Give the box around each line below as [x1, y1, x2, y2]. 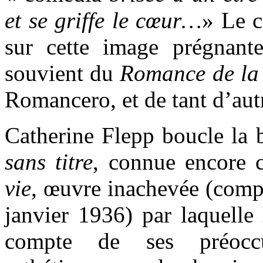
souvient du [5, 60, 120, 86]
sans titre [5, 149, 93, 174]
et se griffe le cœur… [5, 7, 203, 33]
